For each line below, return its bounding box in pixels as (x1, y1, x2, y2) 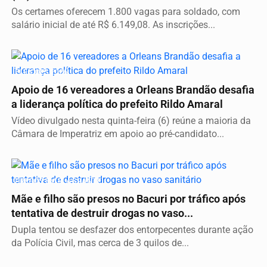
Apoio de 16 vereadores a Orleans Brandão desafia (11, 84, 254, 97)
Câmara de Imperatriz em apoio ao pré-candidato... (11, 128, 224, 140)
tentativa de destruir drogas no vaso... (11, 207, 193, 220)
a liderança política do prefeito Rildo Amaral (11, 98, 223, 111)
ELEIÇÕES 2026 (15, 67, 67, 77)
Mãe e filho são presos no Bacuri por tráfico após (11, 193, 246, 206)
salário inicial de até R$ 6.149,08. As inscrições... (11, 19, 215, 31)
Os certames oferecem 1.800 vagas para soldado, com (11, 6, 240, 18)
